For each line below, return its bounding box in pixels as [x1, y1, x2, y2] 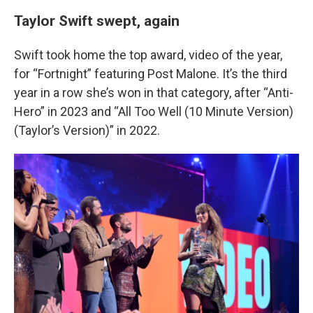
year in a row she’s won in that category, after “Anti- [14, 85, 293, 100]
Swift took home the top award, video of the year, [14, 48, 282, 62]
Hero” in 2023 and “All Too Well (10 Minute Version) [14, 104, 293, 119]
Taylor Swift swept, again [14, 12, 180, 29]
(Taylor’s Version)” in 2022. [14, 123, 160, 138]
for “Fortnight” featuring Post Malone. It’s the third [14, 66, 287, 81]
